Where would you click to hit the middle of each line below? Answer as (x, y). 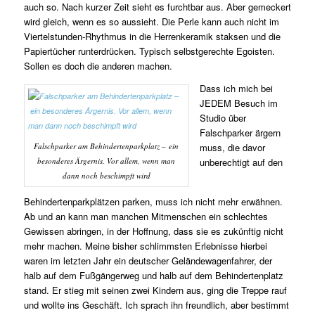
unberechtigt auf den (241, 162)
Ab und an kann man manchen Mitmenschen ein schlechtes (146, 217)
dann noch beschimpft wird (106, 176)
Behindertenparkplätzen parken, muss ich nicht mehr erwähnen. (153, 202)
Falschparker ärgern (240, 133)
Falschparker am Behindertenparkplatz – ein (107, 146)
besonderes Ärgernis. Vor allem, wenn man (107, 161)
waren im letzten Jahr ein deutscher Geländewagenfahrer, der (148, 261)
